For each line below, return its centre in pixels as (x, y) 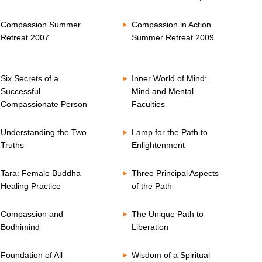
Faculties (148, 104)
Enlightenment (158, 145)
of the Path (151, 186)
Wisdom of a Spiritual (170, 255)
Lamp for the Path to (169, 132)
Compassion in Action (171, 25)
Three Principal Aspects (175, 173)
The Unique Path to (167, 214)
